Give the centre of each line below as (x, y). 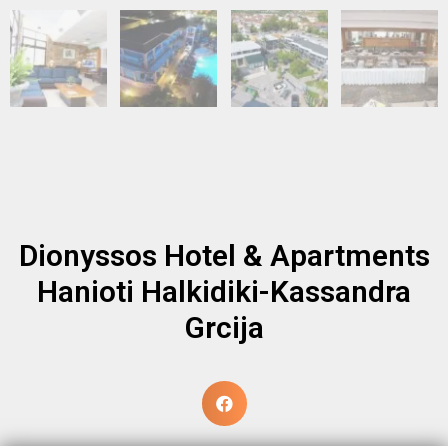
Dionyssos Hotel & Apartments (224, 255)
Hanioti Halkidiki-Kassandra (224, 291)
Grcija (224, 327)
